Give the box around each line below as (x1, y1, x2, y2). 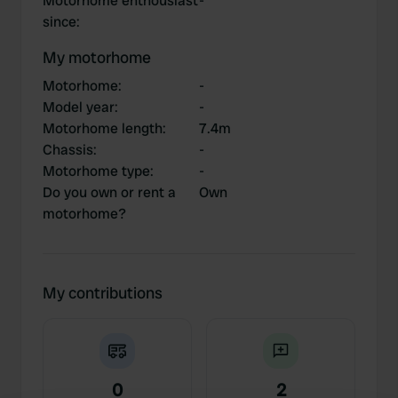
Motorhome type (43, 162, 150, 180)
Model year (43, 98, 115, 116)
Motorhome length (43, 119, 163, 138)
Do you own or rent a (43, 183, 176, 202)
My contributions (43, 283, 163, 303)
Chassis (43, 140, 93, 159)
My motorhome (43, 47, 151, 68)
